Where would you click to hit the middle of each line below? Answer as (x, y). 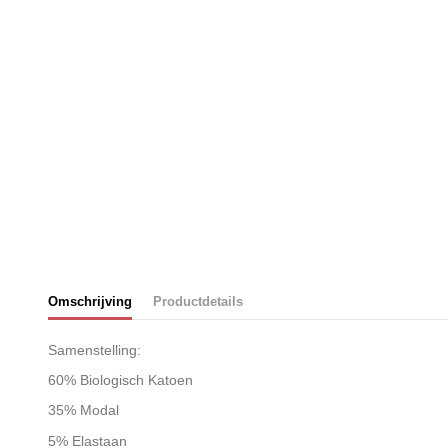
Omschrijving (89, 301)
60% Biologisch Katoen (120, 380)
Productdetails (197, 301)
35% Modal (83, 410)
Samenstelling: (94, 350)
